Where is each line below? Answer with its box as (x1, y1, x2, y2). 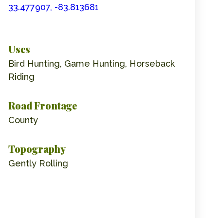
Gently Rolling (8, 158, 68, 168)
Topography (8, 142, 66, 155)
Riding (8, 71, 35, 82)
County (8, 114, 38, 125)
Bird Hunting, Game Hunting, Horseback (8, 58, 175, 69)
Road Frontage (8, 98, 77, 112)
